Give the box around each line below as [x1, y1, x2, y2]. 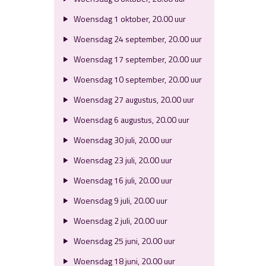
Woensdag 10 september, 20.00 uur [71, 73, 202, 85]
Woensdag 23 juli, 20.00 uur [71, 154, 172, 166]
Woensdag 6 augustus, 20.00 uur [71, 113, 189, 126]
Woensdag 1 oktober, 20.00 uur [71, 12, 186, 25]
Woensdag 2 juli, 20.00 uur [71, 214, 167, 227]
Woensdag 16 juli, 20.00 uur [71, 174, 172, 186]
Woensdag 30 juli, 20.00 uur [71, 134, 172, 146]
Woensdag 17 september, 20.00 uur [71, 53, 202, 65]
